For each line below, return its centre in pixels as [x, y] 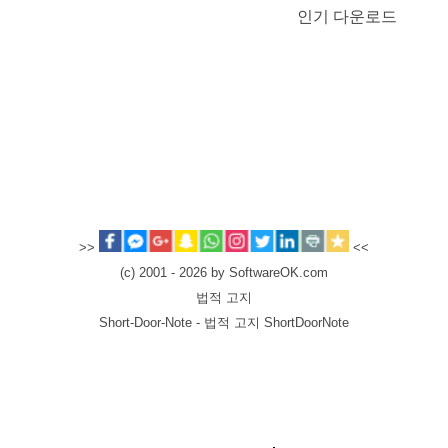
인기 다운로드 [346, 16]
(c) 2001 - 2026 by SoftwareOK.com [224, 273]
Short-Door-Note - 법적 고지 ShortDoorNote [224, 323]
